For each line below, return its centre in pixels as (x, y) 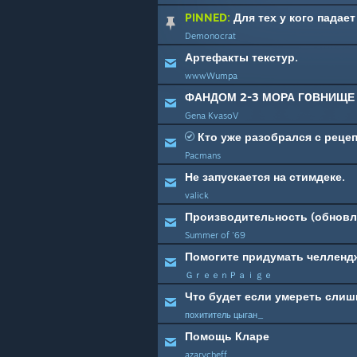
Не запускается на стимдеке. (265, 177)
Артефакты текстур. (241, 57)
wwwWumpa (211, 76)
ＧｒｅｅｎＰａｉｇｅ (229, 275)
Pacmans (203, 155)
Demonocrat (210, 36)
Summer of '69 (215, 235)
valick (197, 195)
